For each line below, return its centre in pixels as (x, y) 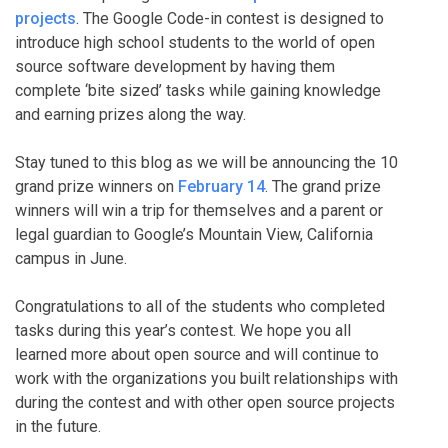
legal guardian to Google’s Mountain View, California (194, 234)
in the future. (58, 426)
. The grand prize (323, 186)
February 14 (221, 186)
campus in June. (71, 258)
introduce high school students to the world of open (195, 42)
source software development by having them (175, 66)
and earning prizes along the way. (130, 114)
